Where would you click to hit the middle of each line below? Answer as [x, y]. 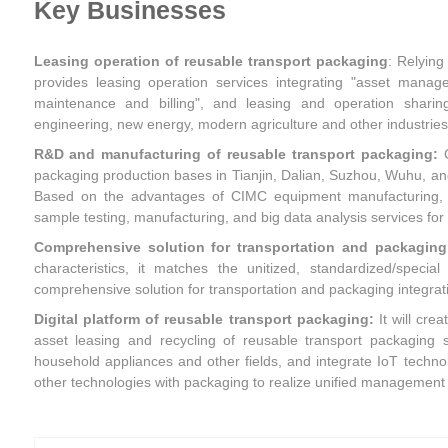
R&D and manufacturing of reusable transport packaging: [238, 154]
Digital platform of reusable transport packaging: [203, 318]
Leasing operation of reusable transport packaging [211, 61]
